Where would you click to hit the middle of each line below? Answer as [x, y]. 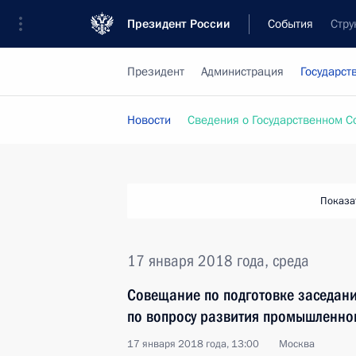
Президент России [179, 24]
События [290, 24]
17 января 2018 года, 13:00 [193, 344]
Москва [297, 344]
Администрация [242, 72]
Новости [149, 120]
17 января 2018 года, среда [218, 261]
